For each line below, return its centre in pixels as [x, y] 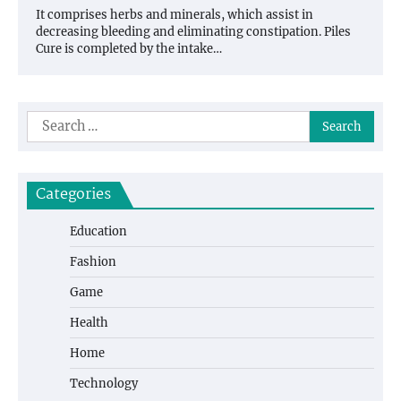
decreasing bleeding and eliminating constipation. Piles [193, 32]
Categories [73, 195]
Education [98, 232]
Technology [104, 384]
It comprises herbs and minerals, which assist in [175, 15]
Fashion [93, 262]
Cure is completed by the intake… [129, 49]
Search [50, 121]
